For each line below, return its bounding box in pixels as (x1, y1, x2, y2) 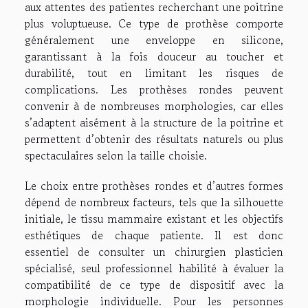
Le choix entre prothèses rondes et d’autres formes (25, 177, 283, 194)
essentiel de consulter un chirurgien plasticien (25, 243, 283, 260)
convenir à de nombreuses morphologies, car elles (25, 97, 283, 114)
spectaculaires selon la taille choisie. (25, 146, 207, 164)
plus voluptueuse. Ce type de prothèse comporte (25, 14, 283, 32)
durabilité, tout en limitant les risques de (25, 64, 283, 81)
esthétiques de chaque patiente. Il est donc (25, 226, 283, 243)
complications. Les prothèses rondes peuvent (25, 80, 283, 98)
